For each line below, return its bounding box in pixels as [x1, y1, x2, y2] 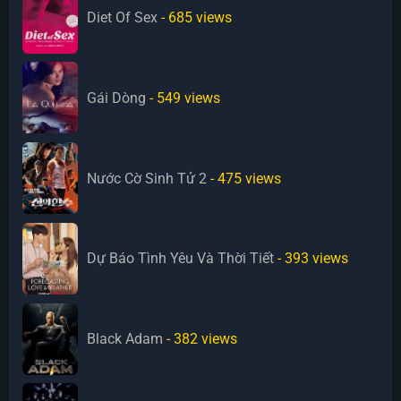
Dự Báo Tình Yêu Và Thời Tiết [87, 250, 275, 268]
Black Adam [87, 330, 164, 348]
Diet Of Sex [87, 9, 158, 27]
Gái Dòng [87, 89, 147, 107]
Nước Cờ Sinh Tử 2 [87, 169, 208, 187]
